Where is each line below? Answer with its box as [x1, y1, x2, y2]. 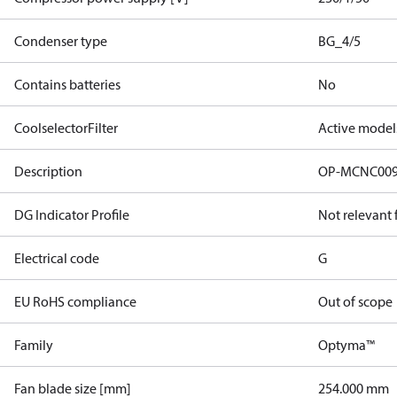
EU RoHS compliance [14, 292, 136, 310]
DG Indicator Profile [14, 206, 129, 223]
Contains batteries [14, 75, 121, 93]
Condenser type [14, 32, 107, 50]
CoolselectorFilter [14, 119, 118, 136]
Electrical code [14, 249, 99, 267]
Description [14, 162, 82, 180]
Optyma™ [318, 336, 376, 354]
